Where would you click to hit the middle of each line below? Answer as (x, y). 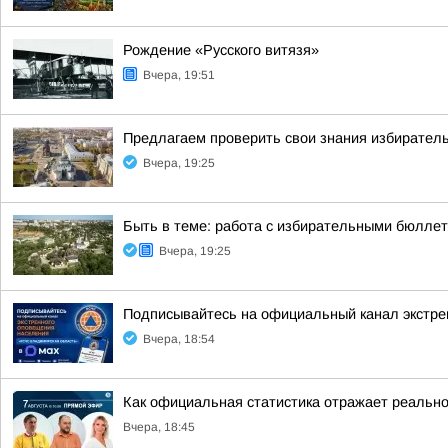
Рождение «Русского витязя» (221, 50)
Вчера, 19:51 (179, 75)
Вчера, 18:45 (159, 427)
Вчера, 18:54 (179, 339)
